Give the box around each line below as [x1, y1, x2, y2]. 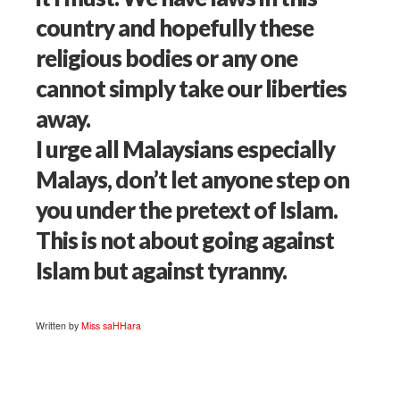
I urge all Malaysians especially [36, 135, 336, 164]
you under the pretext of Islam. [36, 196, 338, 225]
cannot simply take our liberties [36, 74, 347, 104]
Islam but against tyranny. [36, 256, 287, 286]
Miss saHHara [81, 319, 142, 333]
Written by [36, 319, 82, 333]
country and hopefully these [36, 13, 314, 43]
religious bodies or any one [36, 44, 298, 73]
